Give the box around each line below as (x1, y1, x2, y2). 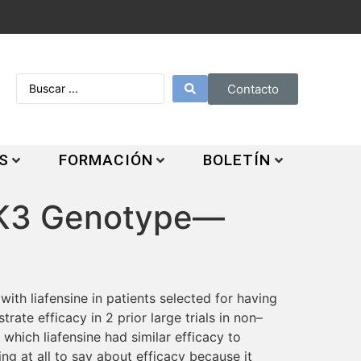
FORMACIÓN (58, 150, 153, 169)
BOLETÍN (202, 150, 272, 169)
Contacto (227, 81, 280, 98)
